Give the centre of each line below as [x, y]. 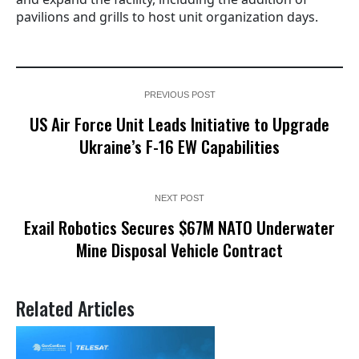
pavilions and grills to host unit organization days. [167, 17]
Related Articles [75, 309]
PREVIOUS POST [179, 95]
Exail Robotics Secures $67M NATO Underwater [179, 228]
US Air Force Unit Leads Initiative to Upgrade [179, 124]
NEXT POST [179, 198]
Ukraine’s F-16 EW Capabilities [179, 147]
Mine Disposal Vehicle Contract [179, 250]
